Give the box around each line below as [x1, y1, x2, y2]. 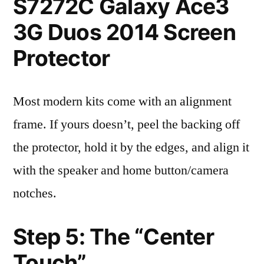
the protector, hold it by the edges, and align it [13, 139, 249, 156]
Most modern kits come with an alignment [13, 93, 232, 110]
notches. [13, 185, 57, 202]
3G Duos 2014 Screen [13, 19, 236, 45]
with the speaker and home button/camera [13, 162, 229, 179]
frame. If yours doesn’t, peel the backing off [13, 116, 240, 133]
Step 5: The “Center [13, 223, 214, 250]
